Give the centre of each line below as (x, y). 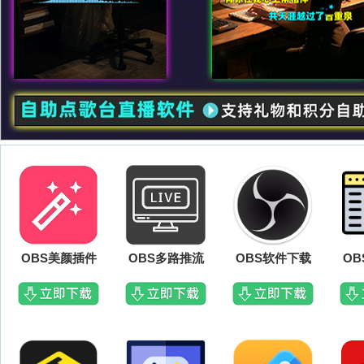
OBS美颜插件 (58, 258)
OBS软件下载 (273, 258)
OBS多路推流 (166, 258)
